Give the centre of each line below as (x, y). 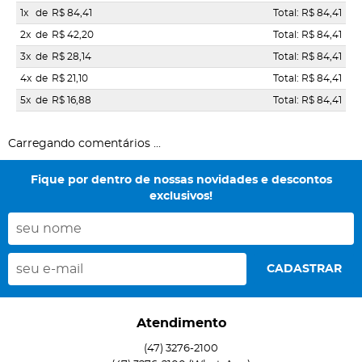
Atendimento (181, 324)
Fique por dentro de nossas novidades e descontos (181, 181)
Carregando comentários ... (84, 144)
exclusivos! (181, 197)
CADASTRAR (304, 269)
